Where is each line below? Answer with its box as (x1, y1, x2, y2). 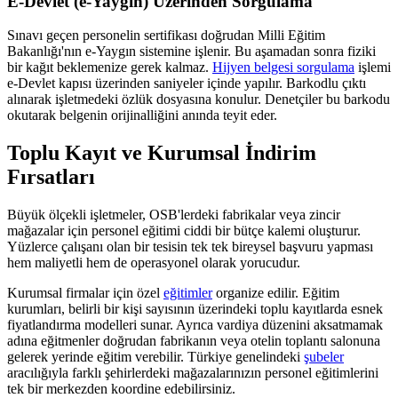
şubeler (304, 349, 344, 365)
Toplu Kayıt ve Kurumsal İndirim (7, 141, 316, 165)
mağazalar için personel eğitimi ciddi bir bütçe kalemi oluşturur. (7, 223, 361, 239)
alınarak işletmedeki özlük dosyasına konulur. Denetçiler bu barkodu (7, 92, 390, 107)
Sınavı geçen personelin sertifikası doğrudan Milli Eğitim (7, 28, 325, 44)
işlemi (354, 60, 391, 76)
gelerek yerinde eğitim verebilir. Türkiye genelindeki (7, 349, 304, 365)
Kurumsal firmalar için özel (7, 285, 163, 301)
